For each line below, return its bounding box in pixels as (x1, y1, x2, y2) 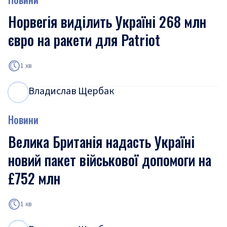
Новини (8, 112, 39, 127)
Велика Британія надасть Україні (8, 131, 195, 152)
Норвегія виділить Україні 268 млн (8, 11, 206, 32)
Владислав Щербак (28, 84, 114, 98)
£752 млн (8, 168, 60, 188)
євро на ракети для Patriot (8, 29, 160, 50)
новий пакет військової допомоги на (8, 149, 211, 170)
